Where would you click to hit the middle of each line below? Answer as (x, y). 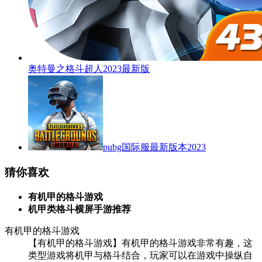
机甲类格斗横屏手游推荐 (80, 209)
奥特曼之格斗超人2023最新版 (89, 69)
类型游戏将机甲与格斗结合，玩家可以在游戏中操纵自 (140, 255)
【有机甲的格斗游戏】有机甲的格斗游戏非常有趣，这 (140, 243)
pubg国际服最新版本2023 (154, 147)
